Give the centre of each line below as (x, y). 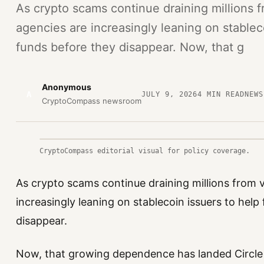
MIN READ (224, 94)
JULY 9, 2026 (169, 94)
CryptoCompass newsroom (91, 101)
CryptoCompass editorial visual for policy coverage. (144, 151)
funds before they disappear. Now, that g (130, 47)
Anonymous (66, 87)
